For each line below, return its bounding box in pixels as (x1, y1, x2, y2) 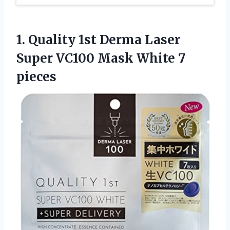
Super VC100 (16, 50, 98, 66)
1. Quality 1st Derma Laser (16, 31, 180, 48)
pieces (16, 68, 56, 85)
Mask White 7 (98, 50, 185, 66)
